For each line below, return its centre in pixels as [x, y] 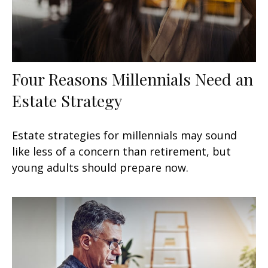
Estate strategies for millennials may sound [124, 135]
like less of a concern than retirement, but [121, 151]
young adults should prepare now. [100, 167]
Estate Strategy [67, 100]
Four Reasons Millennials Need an [133, 79]
